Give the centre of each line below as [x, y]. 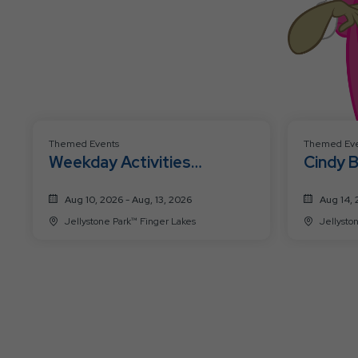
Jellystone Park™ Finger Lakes [168, 221]
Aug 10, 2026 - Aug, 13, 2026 [128, 199]
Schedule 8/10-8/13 [121, 184]
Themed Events [84, 143]
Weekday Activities [120, 162]
